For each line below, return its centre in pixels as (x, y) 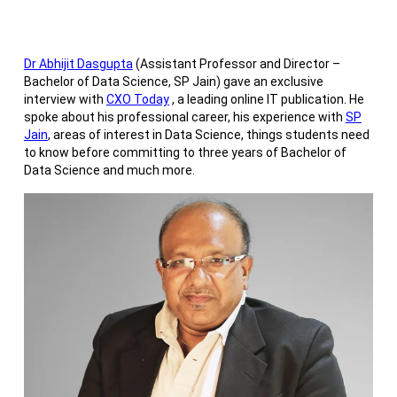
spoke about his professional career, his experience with (184, 117)
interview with (65, 100)
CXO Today (137, 100)
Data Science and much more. (110, 171)
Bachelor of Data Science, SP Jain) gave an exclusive (173, 82)
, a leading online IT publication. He (266, 100)
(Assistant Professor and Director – (236, 64)
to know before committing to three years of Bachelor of (185, 153)
